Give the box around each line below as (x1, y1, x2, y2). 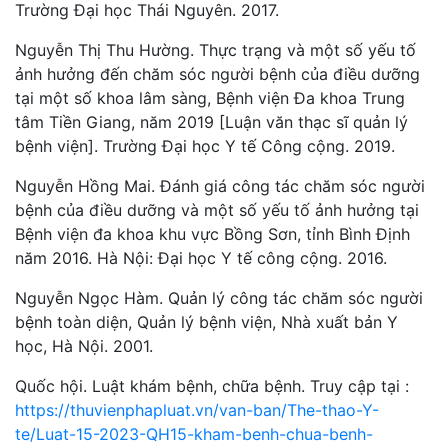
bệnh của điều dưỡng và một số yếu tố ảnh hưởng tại (15, 199, 419, 220)
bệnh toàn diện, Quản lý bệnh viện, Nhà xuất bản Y (15, 311, 398, 332)
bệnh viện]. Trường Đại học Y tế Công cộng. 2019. (15, 135, 395, 156)
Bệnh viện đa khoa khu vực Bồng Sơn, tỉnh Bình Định (15, 223, 410, 244)
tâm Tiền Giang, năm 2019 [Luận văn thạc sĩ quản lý (15, 111, 408, 132)
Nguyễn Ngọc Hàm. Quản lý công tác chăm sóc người (15, 287, 423, 308)
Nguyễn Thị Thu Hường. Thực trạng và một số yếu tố (15, 39, 416, 60)
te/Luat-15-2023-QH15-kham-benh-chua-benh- (15, 423, 373, 444)
